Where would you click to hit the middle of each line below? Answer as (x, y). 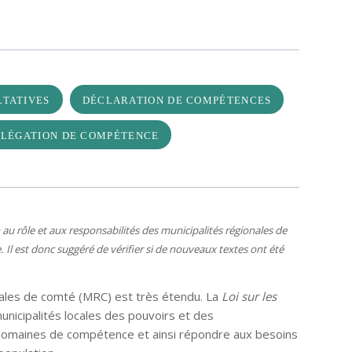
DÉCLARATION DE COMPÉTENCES (177, 100)
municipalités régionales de (223, 230)
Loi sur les (247, 296)
